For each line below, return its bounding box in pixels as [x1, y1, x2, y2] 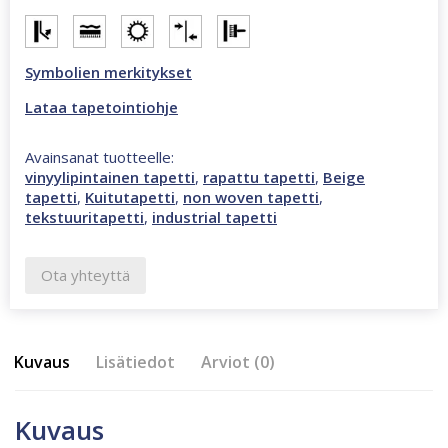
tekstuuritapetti [25, 206, 144, 227]
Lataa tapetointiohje [25, 96, 178, 117]
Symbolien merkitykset [25, 61, 192, 82]
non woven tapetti [183, 186, 319, 207]
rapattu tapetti [203, 166, 315, 187]
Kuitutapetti [85, 186, 175, 207]
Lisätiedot [96, 350, 175, 373]
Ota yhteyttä [41, 264, 130, 285]
